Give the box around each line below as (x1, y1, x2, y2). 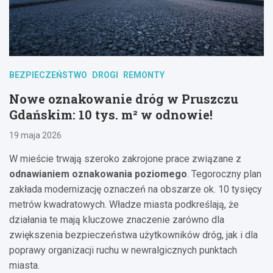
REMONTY (123, 69, 165, 80)
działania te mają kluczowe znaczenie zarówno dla (9, 213, 224, 225)
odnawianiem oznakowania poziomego (9, 168, 187, 180)
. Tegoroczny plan (187, 168, 261, 180)
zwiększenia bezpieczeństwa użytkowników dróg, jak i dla (9, 229, 258, 241)
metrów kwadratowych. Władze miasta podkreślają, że (9, 198, 239, 210)
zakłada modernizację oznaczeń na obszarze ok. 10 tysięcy (9, 183, 262, 195)
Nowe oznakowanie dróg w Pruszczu (9, 90, 238, 107)
